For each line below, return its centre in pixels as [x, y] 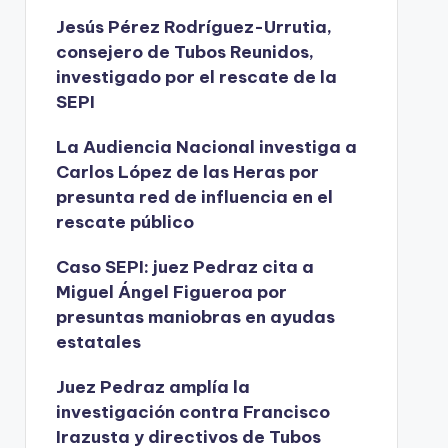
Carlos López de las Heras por [187, 172]
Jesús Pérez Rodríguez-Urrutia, [193, 27]
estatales [98, 342]
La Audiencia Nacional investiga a [206, 147]
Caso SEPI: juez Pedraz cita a [184, 267]
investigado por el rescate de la [196, 77]
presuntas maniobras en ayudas [195, 317]
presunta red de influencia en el [194, 197]
